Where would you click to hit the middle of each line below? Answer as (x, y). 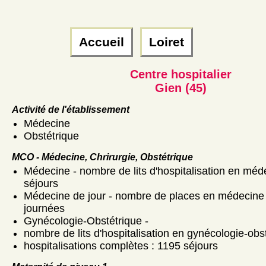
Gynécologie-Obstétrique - (86, 221)
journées (44, 208)
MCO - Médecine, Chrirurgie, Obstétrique (102, 157)
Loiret (166, 42)
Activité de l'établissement (71, 109)
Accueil (101, 42)
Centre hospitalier (180, 74)
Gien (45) (180, 88)
